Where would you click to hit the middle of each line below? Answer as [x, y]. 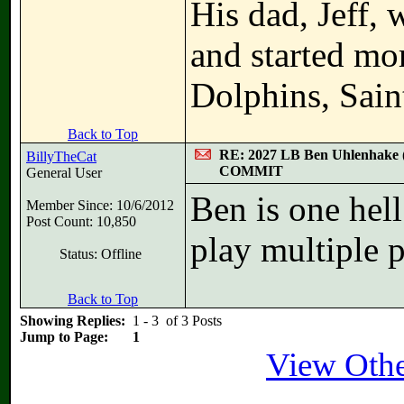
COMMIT [251, 171]
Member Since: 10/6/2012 [100, 205]
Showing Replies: [76, 321]
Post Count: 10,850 [81, 221]
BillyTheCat [61, 156]
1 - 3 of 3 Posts [177, 321]
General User [64, 173]
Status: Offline [100, 254]
